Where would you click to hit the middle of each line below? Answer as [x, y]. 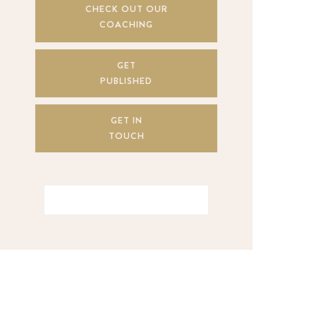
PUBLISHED [127, 81]
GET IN [126, 120]
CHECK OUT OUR [126, 9]
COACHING [127, 24]
